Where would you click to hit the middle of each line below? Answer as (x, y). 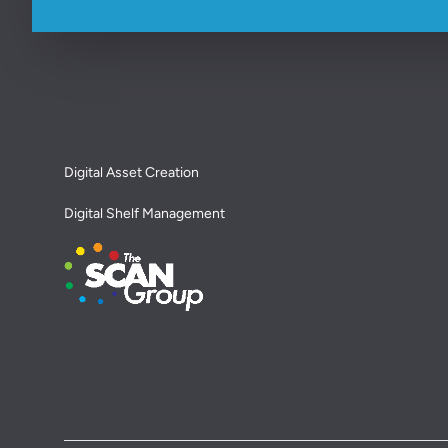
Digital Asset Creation (131, 172)
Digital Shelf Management (144, 213)
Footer (38, 42)
